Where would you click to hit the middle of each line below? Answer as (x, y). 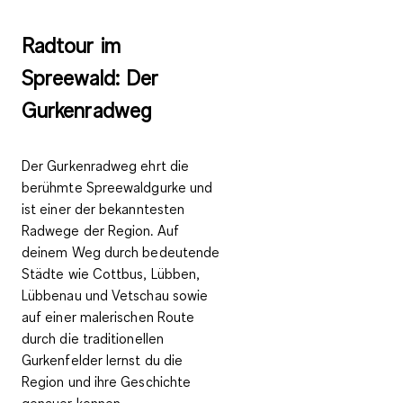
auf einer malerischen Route (108, 316)
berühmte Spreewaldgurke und (117, 187)
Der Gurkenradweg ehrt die (106, 165)
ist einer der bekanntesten (103, 208)
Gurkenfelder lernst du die (103, 359)
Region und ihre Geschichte (107, 381)
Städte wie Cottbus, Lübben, (111, 273)
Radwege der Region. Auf (100, 230)
